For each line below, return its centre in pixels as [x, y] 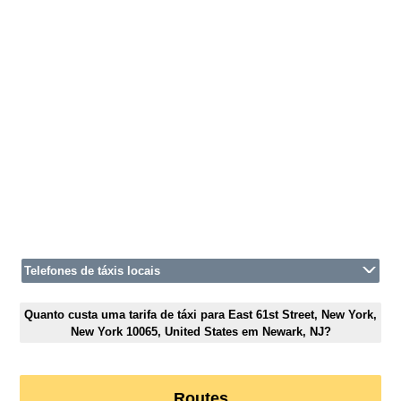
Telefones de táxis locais [93, 271]
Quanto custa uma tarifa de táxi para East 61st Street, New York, [200, 314]
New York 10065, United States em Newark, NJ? [200, 331]
